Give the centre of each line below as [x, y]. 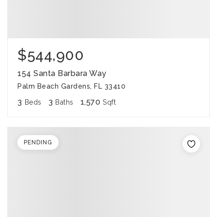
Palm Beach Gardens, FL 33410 [71, 86]
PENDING [38, 142]
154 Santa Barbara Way [62, 73]
